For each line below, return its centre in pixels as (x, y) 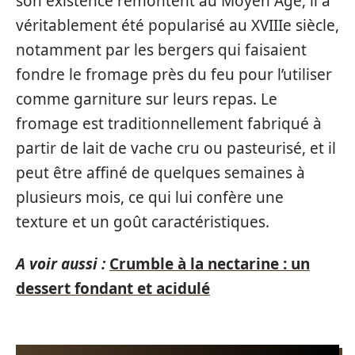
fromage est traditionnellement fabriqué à (169, 123)
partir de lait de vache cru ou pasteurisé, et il (176, 148)
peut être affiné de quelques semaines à (160, 172)
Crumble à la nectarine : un (210, 264)
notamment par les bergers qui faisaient (161, 50)
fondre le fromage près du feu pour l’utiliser (174, 74)
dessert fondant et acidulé (113, 288)
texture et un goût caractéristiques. (143, 221)
